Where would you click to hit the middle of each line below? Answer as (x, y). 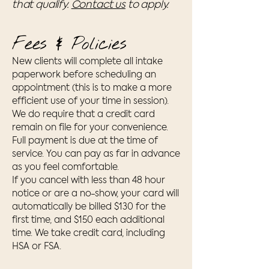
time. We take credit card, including (89, 234)
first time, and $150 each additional (88, 220)
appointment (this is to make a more (92, 88)
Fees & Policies (69, 44)
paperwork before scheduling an (84, 75)
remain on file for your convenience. (90, 128)
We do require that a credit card (83, 115)
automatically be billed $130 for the (89, 207)
